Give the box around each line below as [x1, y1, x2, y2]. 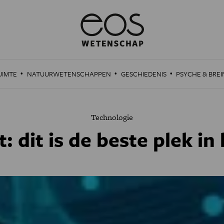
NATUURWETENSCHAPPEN [26, 68, 111, 79]
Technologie [91, 111, 133, 123]
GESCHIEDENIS [120, 68, 166, 79]
